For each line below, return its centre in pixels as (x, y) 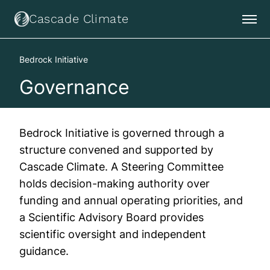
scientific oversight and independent (113, 234)
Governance (74, 87)
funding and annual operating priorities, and (131, 200)
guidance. (44, 251)
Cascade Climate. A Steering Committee (121, 167)
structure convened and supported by (116, 150)
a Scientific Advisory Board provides (111, 217)
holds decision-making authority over (115, 184)
